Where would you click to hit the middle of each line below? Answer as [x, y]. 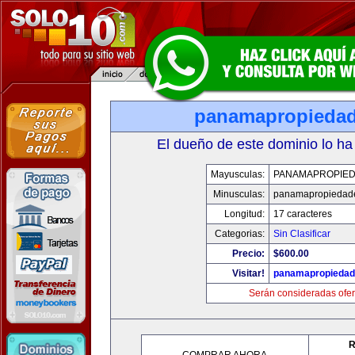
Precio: [248, 254]
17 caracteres [302, 214]
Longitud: [244, 214]
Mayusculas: [237, 174]
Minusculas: [239, 194]
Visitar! [248, 273]
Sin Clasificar [302, 234]
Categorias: [239, 234]
